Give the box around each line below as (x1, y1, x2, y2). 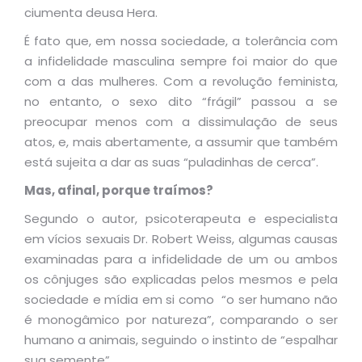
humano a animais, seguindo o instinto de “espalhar (24, 331, 338, 348)
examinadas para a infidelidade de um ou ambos (24, 250, 338, 267)
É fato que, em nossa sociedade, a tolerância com (24, 32, 338, 49)
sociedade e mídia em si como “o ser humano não (24, 291, 338, 308)
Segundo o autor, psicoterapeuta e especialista (24, 210, 338, 227)
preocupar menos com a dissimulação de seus (24, 113, 338, 130)
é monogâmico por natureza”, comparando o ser (24, 311, 338, 328)
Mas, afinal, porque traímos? (24, 182, 213, 199)
